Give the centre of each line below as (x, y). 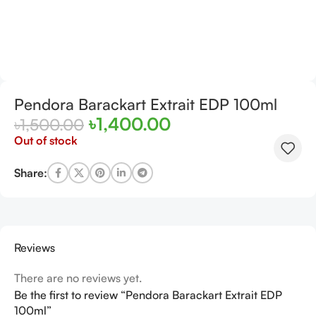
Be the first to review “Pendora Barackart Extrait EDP (148, 295)
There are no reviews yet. (78, 278)
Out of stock (46, 140)
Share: (31, 172)
